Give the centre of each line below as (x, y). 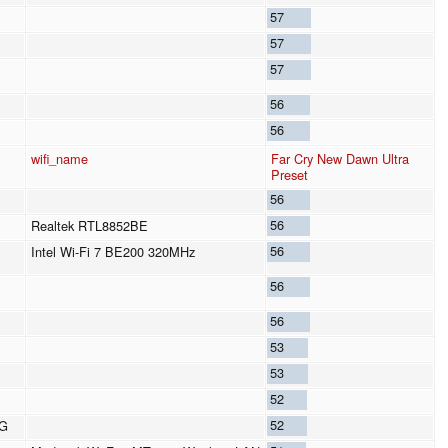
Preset (289, 175)
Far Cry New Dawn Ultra (340, 159)
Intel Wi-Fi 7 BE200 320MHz (113, 252)
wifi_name (59, 159)
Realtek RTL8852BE (89, 226)
